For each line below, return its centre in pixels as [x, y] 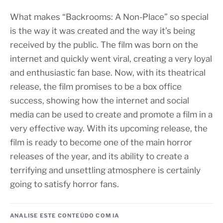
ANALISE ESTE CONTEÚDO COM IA [65, 216]
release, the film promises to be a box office [96, 87]
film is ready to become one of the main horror [101, 143]
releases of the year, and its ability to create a [99, 157]
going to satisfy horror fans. [64, 184]
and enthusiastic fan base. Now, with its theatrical [108, 73]
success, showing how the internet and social [100, 101]
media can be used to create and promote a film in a [111, 115]
